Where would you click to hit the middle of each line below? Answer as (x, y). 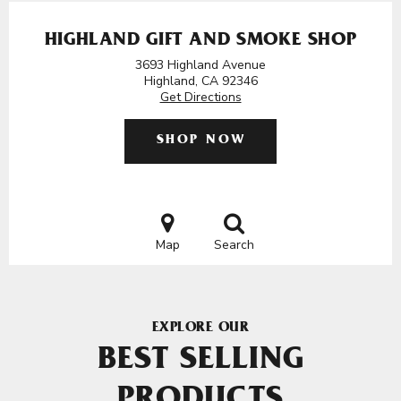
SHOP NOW (201, 141)
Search (234, 245)
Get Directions (200, 97)
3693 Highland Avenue (200, 65)
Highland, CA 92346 (200, 81)
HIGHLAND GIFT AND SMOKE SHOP (200, 42)
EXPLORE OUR (200, 328)
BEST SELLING (200, 363)
